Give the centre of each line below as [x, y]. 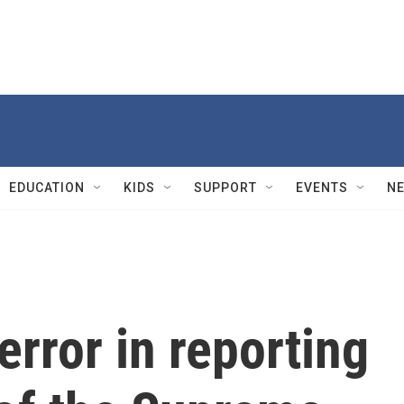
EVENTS [322, 188]
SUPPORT [225, 188]
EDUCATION [47, 188]
